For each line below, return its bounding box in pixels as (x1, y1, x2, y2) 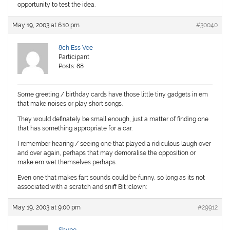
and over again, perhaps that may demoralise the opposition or (17, 149, 196, 157)
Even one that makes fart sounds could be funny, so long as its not (17, 174, 205, 182)
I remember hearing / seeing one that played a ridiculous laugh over (17, 140, 212, 148)
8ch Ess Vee (59, 44, 93, 52)
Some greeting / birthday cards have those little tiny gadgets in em (17, 91, 208, 99)
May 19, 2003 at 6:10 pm (12, 22, 80, 29)
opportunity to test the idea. (17, 1, 96, 9)
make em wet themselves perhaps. (17, 159, 117, 166)
